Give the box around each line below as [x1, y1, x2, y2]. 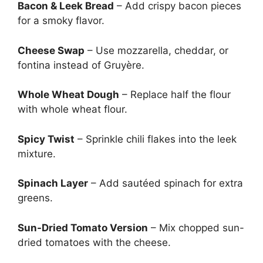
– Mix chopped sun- [148, 221, 244, 234]
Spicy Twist [18, 133, 75, 145]
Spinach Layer [18, 177, 88, 189]
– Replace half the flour [119, 89, 231, 100]
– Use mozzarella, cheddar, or [85, 44, 228, 56]
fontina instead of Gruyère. [18, 59, 144, 71]
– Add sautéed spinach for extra [88, 177, 243, 189]
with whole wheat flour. [18, 103, 127, 115]
